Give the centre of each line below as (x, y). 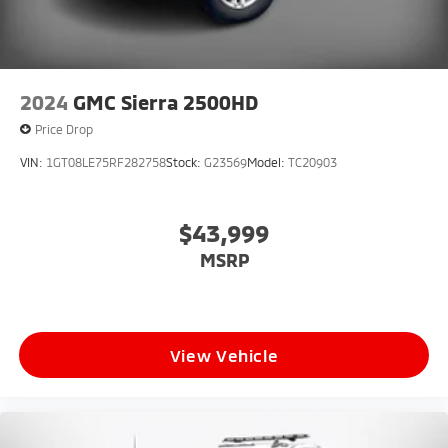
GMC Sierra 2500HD (165, 409)
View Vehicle (224, 22)
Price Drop (64, 436)
